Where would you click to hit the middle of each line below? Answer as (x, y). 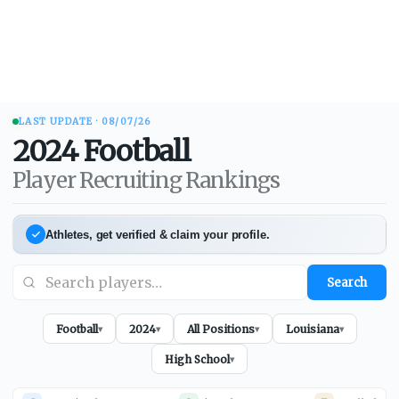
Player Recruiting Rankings (146, 180)
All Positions (220, 329)
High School (197, 359)
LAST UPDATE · (60, 122)
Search (347, 282)
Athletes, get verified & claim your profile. (158, 234)
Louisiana (312, 329)
